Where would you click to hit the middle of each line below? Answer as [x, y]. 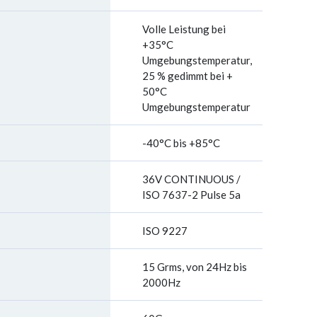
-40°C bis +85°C [181, 143]
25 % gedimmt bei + [188, 76]
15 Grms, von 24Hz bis [195, 267]
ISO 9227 [165, 231]
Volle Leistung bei [184, 29]
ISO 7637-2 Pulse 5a [191, 195]
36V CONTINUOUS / [191, 179]
